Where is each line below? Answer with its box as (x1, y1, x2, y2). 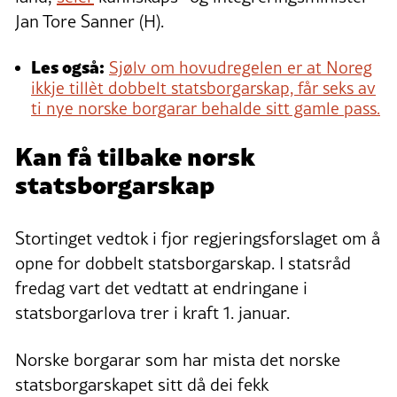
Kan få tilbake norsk (15, 136, 255, 173)
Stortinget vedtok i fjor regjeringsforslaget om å (15, 225, 380, 251)
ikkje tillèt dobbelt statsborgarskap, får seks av (31, 75, 376, 99)
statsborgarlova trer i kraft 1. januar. (15, 300, 290, 325)
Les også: (31, 52, 105, 79)
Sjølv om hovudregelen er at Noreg (109, 55, 372, 79)
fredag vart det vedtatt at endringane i (15, 275, 307, 300)
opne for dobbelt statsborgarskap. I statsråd (15, 250, 351, 276)
